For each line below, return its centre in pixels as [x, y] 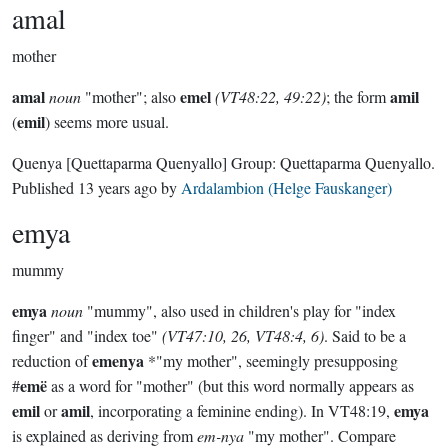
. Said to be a [365, 335]
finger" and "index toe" [87, 335]
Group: [253, 162]
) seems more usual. [107, 121]
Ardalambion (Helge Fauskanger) [286, 187]
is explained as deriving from [104, 435]
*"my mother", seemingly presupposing [271, 360]
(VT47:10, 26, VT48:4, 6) [243, 335]
